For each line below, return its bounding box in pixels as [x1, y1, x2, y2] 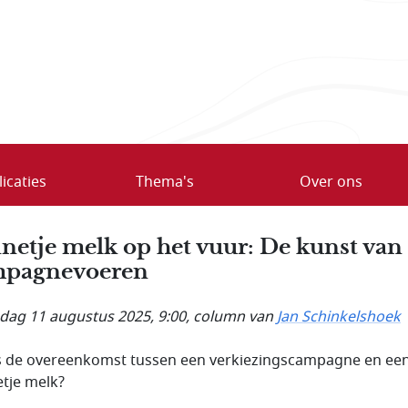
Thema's [135, 170, 194, 193]
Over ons [299, 170, 362, 193]
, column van [186, 305, 277, 328]
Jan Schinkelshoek [277, 305, 401, 328]
